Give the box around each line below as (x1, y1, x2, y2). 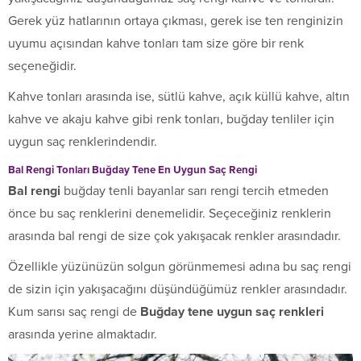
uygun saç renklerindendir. (8, 134, 157, 151)
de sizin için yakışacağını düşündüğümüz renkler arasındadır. (8, 281, 347, 298)
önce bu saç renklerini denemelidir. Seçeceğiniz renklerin (8, 205, 331, 222)
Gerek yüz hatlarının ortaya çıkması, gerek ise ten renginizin (8, 13, 343, 30)
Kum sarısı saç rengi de (8, 304, 140, 321)
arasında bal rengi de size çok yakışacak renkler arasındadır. (8, 228, 341, 245)
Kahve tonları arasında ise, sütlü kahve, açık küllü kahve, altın (8, 89, 350, 106)
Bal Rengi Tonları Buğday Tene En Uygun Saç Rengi (8, 164, 257, 177)
